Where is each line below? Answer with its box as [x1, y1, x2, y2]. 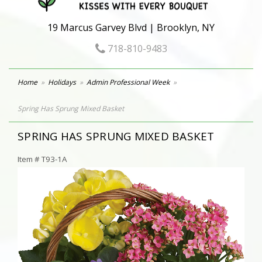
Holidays [48, 77, 76, 87]
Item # [18, 154, 42, 164]
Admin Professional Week [87, 77, 170, 87]
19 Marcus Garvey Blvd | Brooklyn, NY [47, 21, 215, 34]
